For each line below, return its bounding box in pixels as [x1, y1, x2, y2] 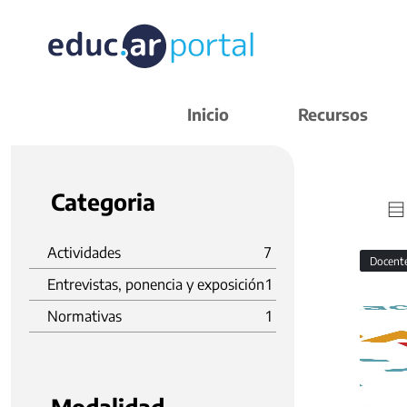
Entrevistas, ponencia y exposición [47, 275, 264, 293]
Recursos [298, 104, 368, 124]
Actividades [47, 243, 121, 262]
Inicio [187, 104, 229, 124]
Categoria [51, 187, 155, 216]
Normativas [47, 307, 122, 325]
